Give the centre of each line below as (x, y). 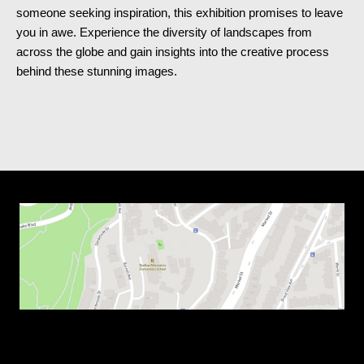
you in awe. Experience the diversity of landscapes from (164, 32)
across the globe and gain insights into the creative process (173, 52)
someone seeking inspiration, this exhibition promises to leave (180, 13)
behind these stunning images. (97, 71)
